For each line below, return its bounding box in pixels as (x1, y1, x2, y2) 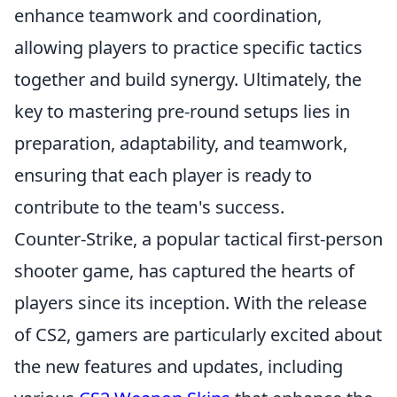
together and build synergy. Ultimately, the (14, 67, 362, 91)
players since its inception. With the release (14, 291, 367, 315)
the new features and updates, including (14, 354, 343, 378)
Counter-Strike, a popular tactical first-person (14, 227, 383, 251)
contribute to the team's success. (14, 195, 284, 219)
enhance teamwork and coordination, (14, 4, 322, 27)
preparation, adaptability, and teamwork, (14, 131, 347, 155)
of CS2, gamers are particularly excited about (14, 323, 382, 346)
